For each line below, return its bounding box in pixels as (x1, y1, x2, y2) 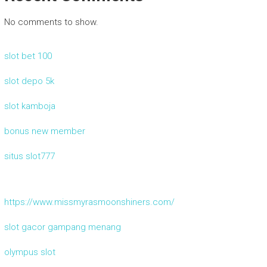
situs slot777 (4, 151, 55, 162)
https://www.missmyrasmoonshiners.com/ (4, 197, 175, 208)
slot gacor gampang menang (4, 222, 121, 233)
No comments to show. (4, 17, 98, 28)
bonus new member (4, 126, 85, 137)
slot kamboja (4, 101, 55, 112)
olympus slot (4, 247, 55, 258)
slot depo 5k (4, 76, 54, 87)
